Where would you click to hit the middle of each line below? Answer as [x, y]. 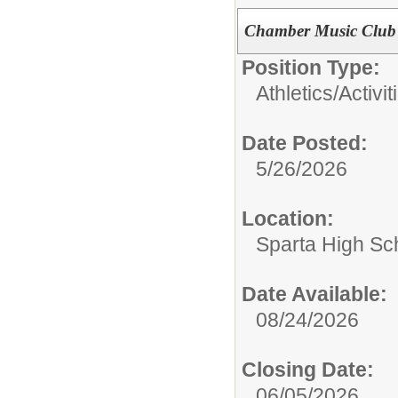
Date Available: [314, 294]
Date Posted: [305, 143]
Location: [288, 218]
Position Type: [311, 67]
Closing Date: [308, 369]
